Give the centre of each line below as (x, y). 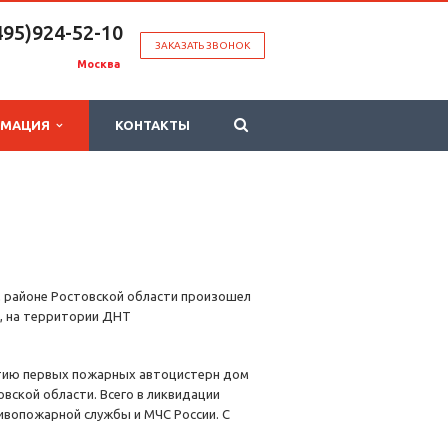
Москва (100, 64)
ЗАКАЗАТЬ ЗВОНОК (202, 45)
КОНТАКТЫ (152, 125)
